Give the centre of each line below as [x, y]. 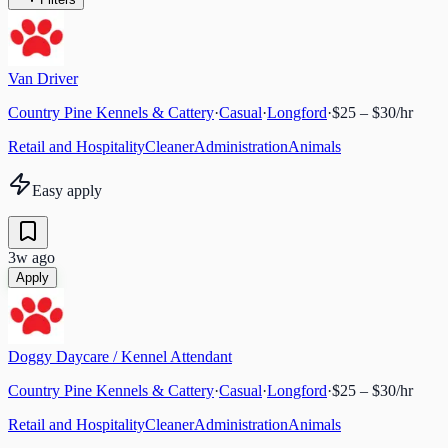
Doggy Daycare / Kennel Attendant [120, 356]
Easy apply [67, 190]
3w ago [31, 257]
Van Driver [43, 78]
